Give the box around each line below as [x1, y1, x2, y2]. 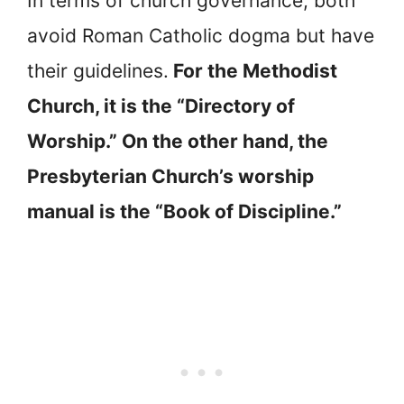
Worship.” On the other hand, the [27, 129, 328, 152]
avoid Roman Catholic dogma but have [27, 23, 374, 47]
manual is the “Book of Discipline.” [27, 199, 342, 223]
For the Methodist [169, 59, 337, 82]
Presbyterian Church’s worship [27, 164, 314, 188]
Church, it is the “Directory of [27, 94, 295, 117]
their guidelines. [27, 59, 169, 82]
